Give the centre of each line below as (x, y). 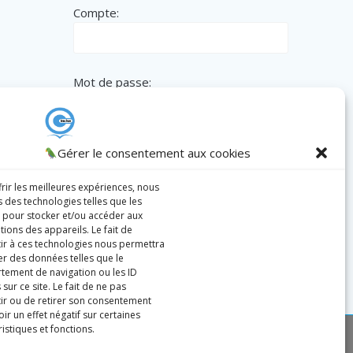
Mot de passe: (113, 82)
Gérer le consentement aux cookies (154, 153)
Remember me (129, 152)
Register (98, 221)
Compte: (97, 13)
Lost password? (183, 221)
